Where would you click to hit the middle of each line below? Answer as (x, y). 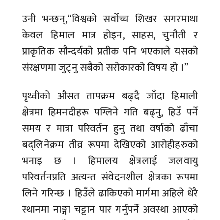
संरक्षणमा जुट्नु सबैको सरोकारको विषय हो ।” (106, 68)
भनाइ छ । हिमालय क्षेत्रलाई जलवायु (110, 161)
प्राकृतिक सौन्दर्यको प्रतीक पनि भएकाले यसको (110, 52)
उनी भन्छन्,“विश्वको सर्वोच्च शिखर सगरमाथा (110, 19)
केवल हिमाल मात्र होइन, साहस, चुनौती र (110, 35)
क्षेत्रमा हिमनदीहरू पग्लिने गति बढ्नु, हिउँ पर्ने (110, 112)
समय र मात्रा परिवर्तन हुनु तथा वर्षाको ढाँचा (110, 129)
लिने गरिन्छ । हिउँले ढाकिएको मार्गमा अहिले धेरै (110, 193)
